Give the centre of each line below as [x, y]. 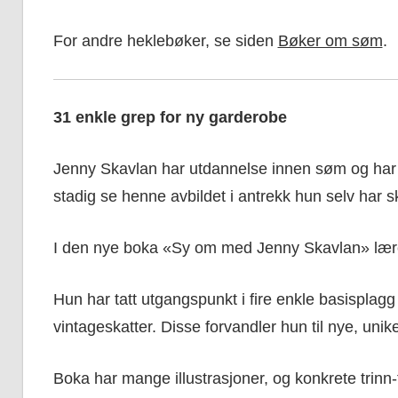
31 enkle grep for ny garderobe [170, 118]
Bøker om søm [330, 41]
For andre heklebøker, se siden [165, 41]
